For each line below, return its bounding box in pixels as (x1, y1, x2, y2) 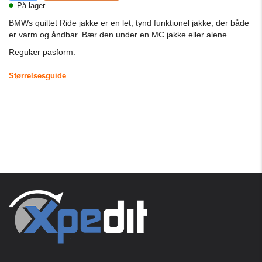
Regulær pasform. (9, 47, 75, 57)
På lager (15, 1, 45, 10)
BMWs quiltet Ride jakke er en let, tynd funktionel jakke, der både (9, 18, 249, 27)
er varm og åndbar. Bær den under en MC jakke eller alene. (9, 30, 229, 39)
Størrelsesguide (9, 71, 66, 80)
